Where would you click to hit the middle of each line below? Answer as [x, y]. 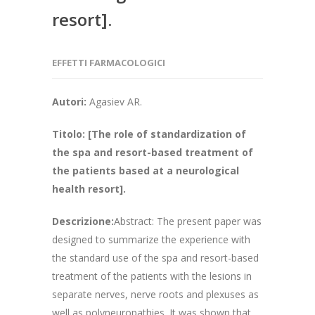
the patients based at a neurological [146, 171]
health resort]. [89, 189]
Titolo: [69, 134]
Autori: [71, 102]
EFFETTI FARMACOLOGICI [109, 63]
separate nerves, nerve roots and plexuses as [155, 294]
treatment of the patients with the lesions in [152, 276]
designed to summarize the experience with [151, 239]
